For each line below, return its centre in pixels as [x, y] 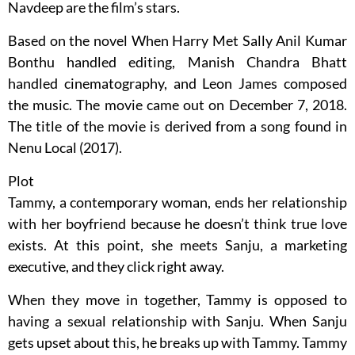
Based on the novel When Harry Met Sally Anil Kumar [177, 41]
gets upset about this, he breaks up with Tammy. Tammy [177, 343]
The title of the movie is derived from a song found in [177, 126]
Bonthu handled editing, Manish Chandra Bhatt [177, 62]
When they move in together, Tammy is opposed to [177, 300]
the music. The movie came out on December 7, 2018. [177, 105]
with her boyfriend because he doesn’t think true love [177, 224]
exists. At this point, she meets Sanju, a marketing [177, 245]
